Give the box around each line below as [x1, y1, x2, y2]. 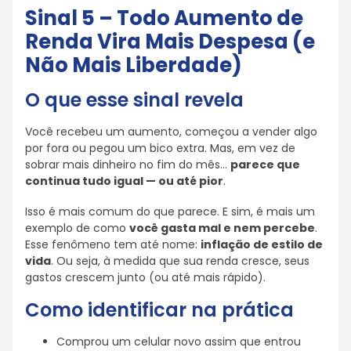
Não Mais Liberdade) [25, 51, 242, 80]
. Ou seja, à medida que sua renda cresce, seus [51, 252, 309, 269]
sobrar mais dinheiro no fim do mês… [25, 157, 230, 173]
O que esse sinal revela [25, 87, 244, 114]
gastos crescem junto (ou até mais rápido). [25, 269, 266, 285]
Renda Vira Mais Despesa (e [25, 27, 315, 56]
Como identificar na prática [25, 297, 294, 324]
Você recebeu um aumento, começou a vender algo [25, 124, 317, 140]
